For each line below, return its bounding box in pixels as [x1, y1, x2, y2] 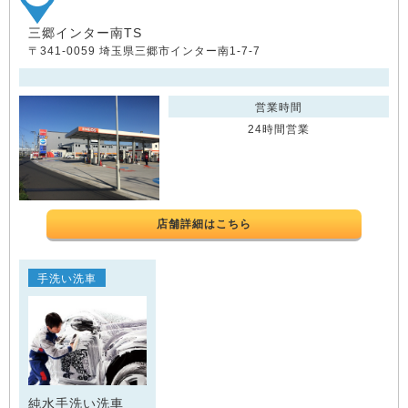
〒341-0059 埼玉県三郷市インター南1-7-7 [28, 44, 260, 57]
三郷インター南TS [28, 25, 142, 40]
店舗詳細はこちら [157, 218, 251, 231]
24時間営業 [248, 122, 311, 136]
